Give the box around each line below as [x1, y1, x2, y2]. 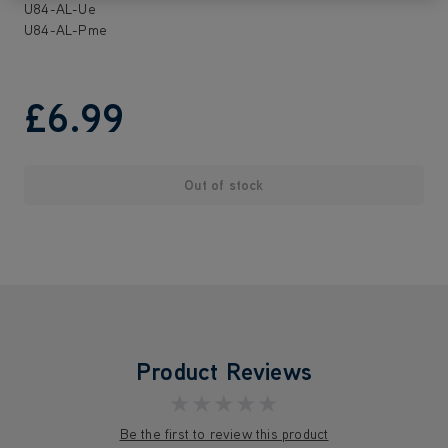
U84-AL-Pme [24, 21, 107, 39]
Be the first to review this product [119, 425, 329, 443]
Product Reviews [136, 355, 312, 386]
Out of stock [184, 176, 264, 194]
